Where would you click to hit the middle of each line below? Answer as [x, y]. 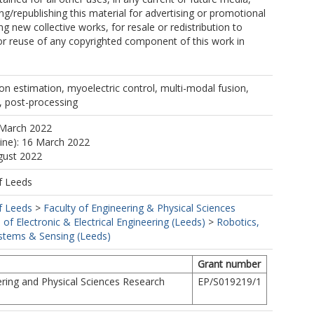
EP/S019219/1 [230, 281]
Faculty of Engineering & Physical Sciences [139, 208]
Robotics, [238, 222]
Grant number [229, 264]
